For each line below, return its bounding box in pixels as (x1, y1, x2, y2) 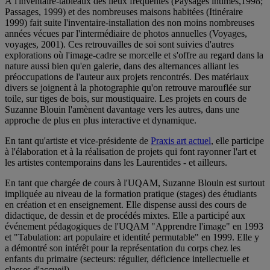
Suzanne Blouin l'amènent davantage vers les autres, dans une (5, 104, 239, 115)
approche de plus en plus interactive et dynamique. (5, 115, 196, 125)
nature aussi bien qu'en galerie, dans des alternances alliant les (5, 60, 239, 71)
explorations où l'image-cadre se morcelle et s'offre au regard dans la (5, 49, 263, 60)
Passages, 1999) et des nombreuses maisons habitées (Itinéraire (5, 6, 243, 17)
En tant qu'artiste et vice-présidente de (5, 135, 151, 146)
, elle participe (211, 135, 264, 146)
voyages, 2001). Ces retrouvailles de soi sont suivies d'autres (5, 39, 234, 49)
